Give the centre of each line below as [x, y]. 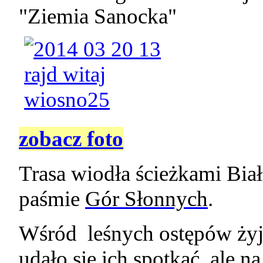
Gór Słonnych [147, 199]
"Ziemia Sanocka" [98, 16]
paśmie [52, 199]
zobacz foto [71, 139]
